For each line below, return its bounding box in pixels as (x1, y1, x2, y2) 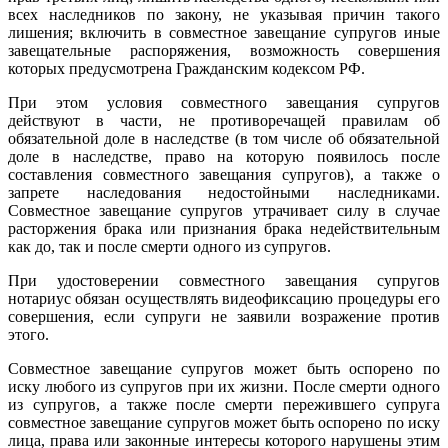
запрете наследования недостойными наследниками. (8, 183, 440, 201)
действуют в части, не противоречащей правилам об (8, 111, 440, 129)
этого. (8, 325, 49, 343)
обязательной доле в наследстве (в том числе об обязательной (8, 129, 440, 147)
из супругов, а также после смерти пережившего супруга (8, 395, 440, 413)
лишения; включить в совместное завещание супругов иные (8, 23, 440, 41)
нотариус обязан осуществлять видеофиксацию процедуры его (8, 289, 440, 307)
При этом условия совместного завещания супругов (8, 93, 440, 111)
